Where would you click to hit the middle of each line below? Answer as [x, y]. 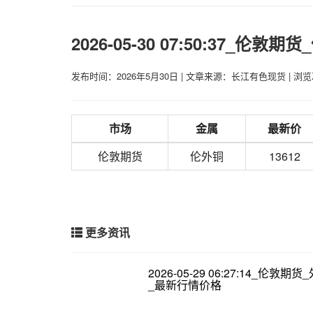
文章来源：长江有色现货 [236, 75]
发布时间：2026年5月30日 [126, 75]
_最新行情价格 [184, 284]
